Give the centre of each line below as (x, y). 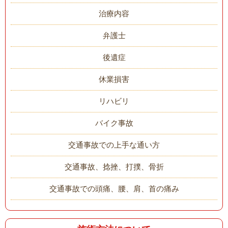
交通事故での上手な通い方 (114, 145)
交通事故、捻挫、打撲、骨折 (114, 166)
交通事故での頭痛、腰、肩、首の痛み (114, 188)
